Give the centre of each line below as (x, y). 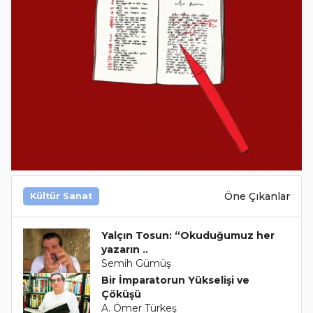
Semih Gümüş (136, 263)
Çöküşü (121, 294)
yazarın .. (124, 249)
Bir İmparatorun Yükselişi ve (175, 280)
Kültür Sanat (61, 196)
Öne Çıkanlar (257, 196)
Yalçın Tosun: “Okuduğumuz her (188, 235)
